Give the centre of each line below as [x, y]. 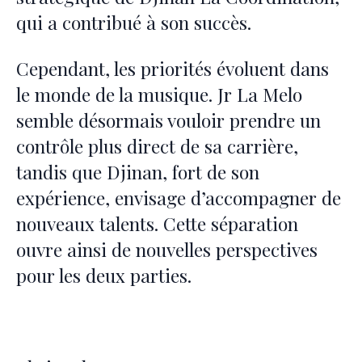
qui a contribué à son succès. [134, 23]
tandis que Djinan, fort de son [138, 172]
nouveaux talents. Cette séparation [157, 224]
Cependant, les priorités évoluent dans [173, 69]
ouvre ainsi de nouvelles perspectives [167, 250]
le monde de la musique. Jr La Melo [159, 95]
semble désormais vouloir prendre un [168, 120]
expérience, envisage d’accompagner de [179, 198]
